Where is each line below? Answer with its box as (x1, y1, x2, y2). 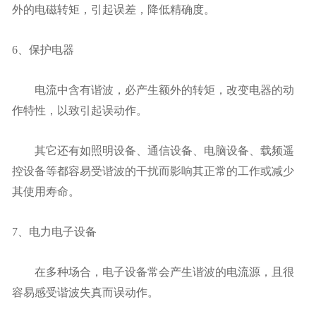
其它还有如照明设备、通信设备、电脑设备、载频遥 (12, 144, 294, 157)
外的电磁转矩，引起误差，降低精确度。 (12, 3, 215, 16)
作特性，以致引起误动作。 (12, 104, 147, 116)
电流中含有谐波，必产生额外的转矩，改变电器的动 (12, 83, 294, 96)
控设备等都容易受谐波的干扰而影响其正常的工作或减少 (12, 164, 294, 177)
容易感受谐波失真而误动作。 (12, 286, 159, 298)
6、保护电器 (12, 43, 74, 56)
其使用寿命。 (12, 185, 80, 197)
